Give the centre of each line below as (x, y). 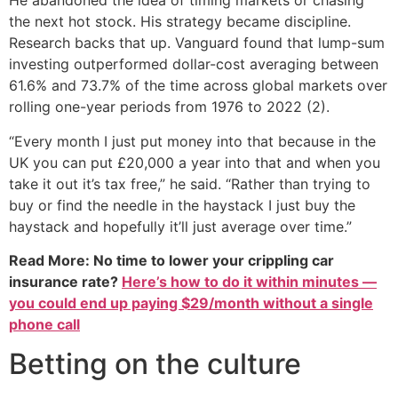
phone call (44, 325)
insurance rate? (65, 282)
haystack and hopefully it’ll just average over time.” (180, 226)
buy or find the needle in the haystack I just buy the (182, 205)
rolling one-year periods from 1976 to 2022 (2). (169, 107)
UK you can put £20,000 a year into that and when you (195, 162)
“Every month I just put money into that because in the (192, 141)
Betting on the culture (155, 364)
